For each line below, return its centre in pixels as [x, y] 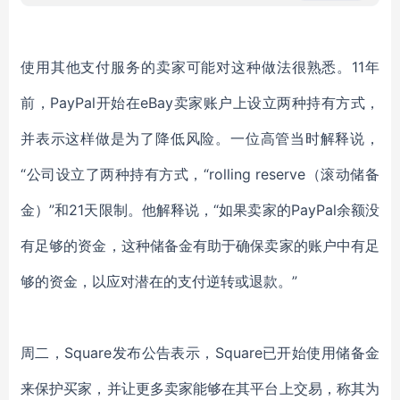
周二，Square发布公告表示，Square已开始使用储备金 [200, 353]
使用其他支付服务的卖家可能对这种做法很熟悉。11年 [200, 67]
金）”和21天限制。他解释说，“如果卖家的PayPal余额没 [200, 210]
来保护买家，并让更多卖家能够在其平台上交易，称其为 [200, 388]
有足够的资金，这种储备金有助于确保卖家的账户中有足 [200, 246]
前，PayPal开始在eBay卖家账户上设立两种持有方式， [200, 103]
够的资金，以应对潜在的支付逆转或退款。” [159, 281]
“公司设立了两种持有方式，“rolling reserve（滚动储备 [200, 174]
